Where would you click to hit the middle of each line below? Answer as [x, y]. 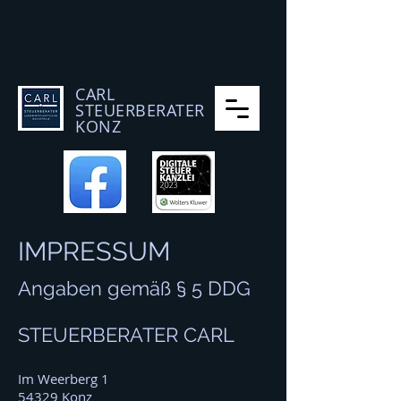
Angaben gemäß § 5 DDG [134, 288]
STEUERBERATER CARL [126, 335]
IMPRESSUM [94, 252]
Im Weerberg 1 [64, 379]
